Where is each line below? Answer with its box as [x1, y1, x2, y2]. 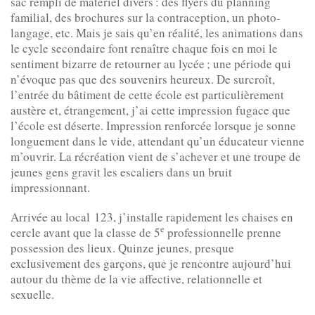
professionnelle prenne [165, 224, 281, 240]
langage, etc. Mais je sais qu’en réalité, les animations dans [11, 24, 303, 41]
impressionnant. [11, 179, 90, 195]
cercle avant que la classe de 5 [11, 224, 160, 240]
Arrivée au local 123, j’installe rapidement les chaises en [11, 208, 293, 225]
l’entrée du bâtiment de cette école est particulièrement [11, 86, 284, 103]
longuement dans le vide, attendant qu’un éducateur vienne [11, 132, 304, 149]
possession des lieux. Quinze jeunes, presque [11, 239, 234, 256]
